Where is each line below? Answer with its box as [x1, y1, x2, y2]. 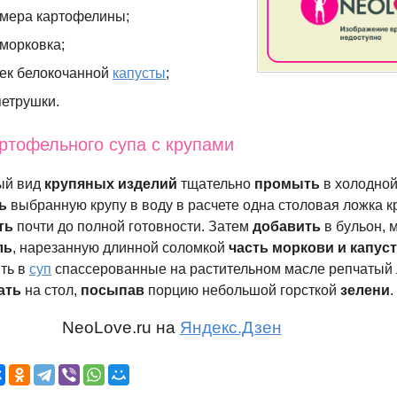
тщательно [181, 176, 255, 192]
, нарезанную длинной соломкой [12, 240, 230, 256]
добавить [253, 219, 322, 235]
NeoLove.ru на [61, 318, 180, 338]
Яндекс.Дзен [179, 318, 282, 338]
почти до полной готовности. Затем [13, 219, 253, 235]
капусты [113, 66, 167, 82]
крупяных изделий [44, 176, 182, 192]
